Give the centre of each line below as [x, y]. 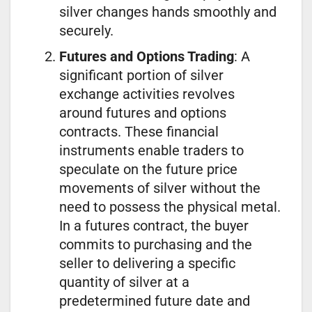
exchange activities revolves [147, 94]
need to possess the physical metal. [170, 206]
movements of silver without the [160, 188]
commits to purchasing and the [156, 244]
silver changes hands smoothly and [168, 11]
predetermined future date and [155, 301]
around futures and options [143, 112]
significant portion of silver [141, 75]
